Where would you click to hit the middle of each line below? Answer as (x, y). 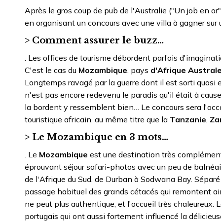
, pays (139, 70)
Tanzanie (187, 119)
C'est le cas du (52, 70)
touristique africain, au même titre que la (96, 119)
